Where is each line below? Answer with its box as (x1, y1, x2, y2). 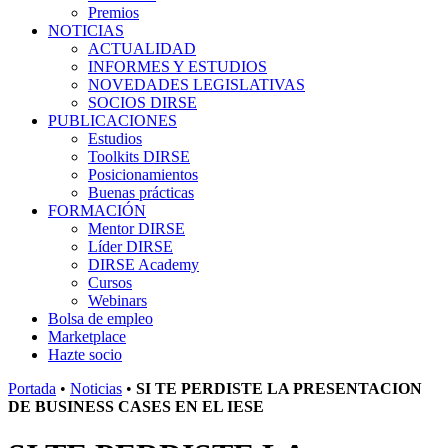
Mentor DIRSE (88, 220, 185, 237)
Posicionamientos (88, 166, 198, 183)
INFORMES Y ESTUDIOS (88, 58, 267, 75)
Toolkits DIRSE (88, 148, 190, 165)
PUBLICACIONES (48, 112, 177, 129)
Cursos (88, 274, 132, 291)
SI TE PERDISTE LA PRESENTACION (136, 380, 422, 397)
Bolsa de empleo (48, 310, 153, 327)
